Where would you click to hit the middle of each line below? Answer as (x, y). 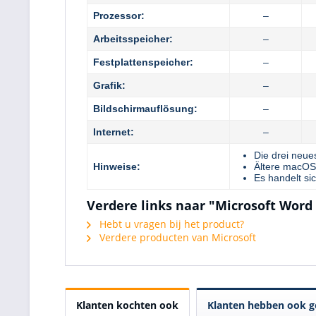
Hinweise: (117, 166)
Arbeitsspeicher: (133, 38)
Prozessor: (119, 15)
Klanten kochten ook (127, 305)
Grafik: (109, 85)
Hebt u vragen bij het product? (170, 224)
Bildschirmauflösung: (145, 108)
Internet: (114, 132)
